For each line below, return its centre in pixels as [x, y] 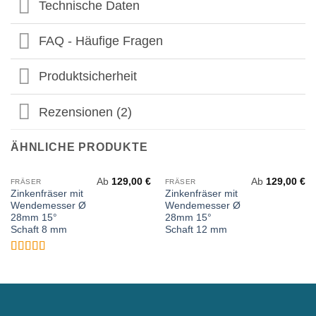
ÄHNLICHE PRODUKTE [79, 147]
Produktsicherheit [88, 77]
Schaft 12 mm [196, 230]
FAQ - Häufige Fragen [101, 41]
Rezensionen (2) [86, 112]
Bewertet [47, 262]
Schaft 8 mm [38, 230]
